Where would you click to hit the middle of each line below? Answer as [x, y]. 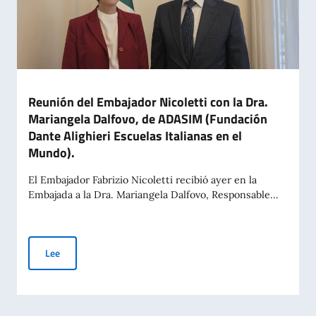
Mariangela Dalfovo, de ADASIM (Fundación [148, 119]
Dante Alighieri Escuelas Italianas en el [135, 136]
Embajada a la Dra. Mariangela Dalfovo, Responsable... [153, 195]
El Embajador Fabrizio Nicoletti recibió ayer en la [142, 180]
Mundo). [51, 153]
